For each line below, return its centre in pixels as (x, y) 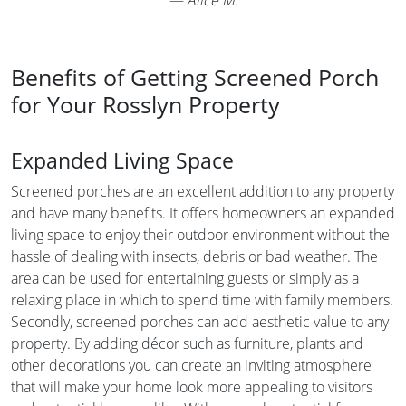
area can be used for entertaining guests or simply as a (185, 278)
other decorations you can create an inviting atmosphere (191, 365)
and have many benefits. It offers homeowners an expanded (203, 213)
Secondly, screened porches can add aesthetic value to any (200, 321)
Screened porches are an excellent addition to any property (203, 191)
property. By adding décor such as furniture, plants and (187, 343)
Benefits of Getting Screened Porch (195, 77)
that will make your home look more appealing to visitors (192, 387)
